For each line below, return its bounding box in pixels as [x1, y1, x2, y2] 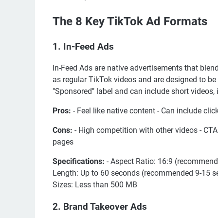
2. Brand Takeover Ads [53, 201, 147, 213]
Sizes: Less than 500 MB [53, 180, 137, 190]
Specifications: [53, 157, 105, 166]
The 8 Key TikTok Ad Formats [53, 14, 207, 28]
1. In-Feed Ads [53, 41, 114, 52]
